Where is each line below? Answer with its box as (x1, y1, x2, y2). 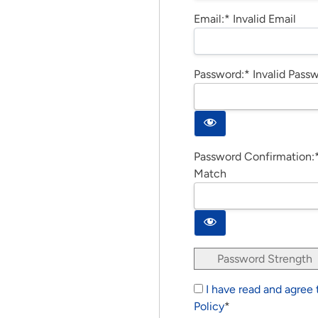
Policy (194, 300, 224, 313)
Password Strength (217, 252, 312, 265)
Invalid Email (233, 12, 296, 26)
